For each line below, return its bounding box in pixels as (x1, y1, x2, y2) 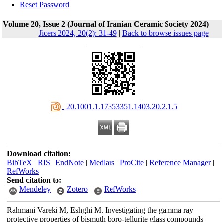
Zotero (66, 185, 88, 193)
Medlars (89, 158, 114, 166)
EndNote (55, 158, 84, 166)
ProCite (119, 158, 144, 166)
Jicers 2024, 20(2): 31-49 (38, 29, 117, 37)
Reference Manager (149, 158, 211, 166)
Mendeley (19, 185, 51, 193)
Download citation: (6, 149, 71, 158)
